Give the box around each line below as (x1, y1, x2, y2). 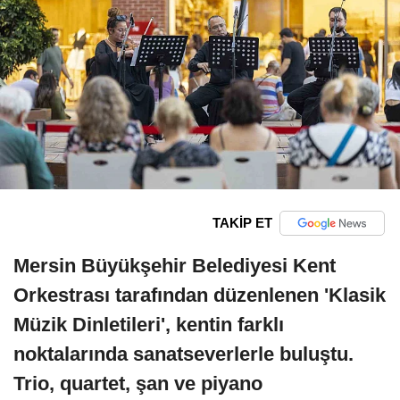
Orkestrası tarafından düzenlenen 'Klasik (13, 283, 386, 306)
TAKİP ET (212, 215, 272, 231)
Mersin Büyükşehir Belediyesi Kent (13, 254, 336, 277)
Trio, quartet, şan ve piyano (13, 371, 262, 395)
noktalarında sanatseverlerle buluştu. (13, 342, 354, 365)
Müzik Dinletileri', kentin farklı (13, 312, 284, 336)
